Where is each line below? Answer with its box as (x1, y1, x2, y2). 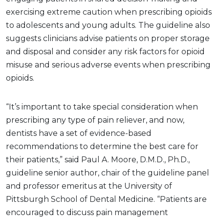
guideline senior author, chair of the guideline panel (6, 168, 209, 177)
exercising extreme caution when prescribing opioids (6, 7, 212, 17)
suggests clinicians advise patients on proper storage (6, 33, 210, 43)
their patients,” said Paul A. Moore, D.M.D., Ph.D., (6, 154, 190, 164)
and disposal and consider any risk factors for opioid (6, 46, 205, 56)
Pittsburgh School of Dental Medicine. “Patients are (6, 194, 207, 204)
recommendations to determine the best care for (6, 141, 198, 151)
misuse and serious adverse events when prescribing (6, 60, 211, 69)
